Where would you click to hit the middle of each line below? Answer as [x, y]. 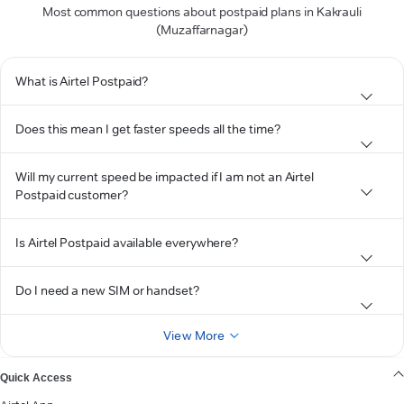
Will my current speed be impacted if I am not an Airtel [165, 177]
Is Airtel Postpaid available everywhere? [127, 243]
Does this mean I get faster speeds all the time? [148, 129]
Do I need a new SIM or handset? [107, 290]
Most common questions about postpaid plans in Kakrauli [202, 12]
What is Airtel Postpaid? [82, 81]
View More [194, 335]
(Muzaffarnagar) [202, 30]
